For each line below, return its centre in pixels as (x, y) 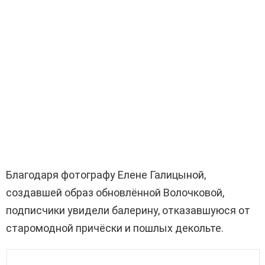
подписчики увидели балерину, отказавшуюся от (128, 210)
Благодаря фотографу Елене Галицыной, (106, 174)
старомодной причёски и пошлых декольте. (115, 228)
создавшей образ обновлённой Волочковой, (115, 192)
